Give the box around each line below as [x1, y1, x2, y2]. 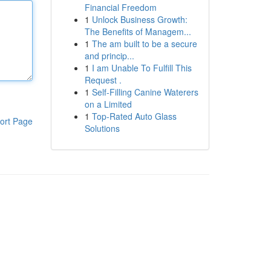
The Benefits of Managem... [84, 25, 191, 38]
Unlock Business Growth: [91, 13, 188, 25]
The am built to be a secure [91, 38, 197, 50]
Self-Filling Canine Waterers [91, 86, 198, 98]
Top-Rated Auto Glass [91, 110, 177, 122]
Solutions [84, 122, 120, 134]
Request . [84, 74, 122, 86]
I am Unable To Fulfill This [91, 62, 192, 74]
